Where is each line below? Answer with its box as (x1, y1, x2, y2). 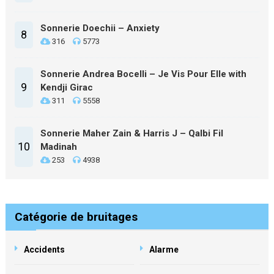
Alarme (149, 245, 179, 254)
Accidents (23, 245, 65, 254)
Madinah (40, 141, 77, 152)
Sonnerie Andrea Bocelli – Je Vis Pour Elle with (40, 68, 246, 80)
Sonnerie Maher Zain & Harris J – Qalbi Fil (40, 128, 223, 139)
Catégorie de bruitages (14, 210, 138, 224)
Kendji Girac (40, 82, 93, 93)
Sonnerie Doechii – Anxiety (40, 23, 160, 34)
